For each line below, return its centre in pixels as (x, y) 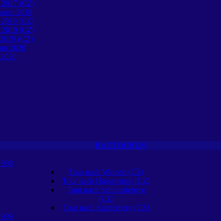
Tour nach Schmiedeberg (106, 190)
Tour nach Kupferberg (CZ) (106, 207)
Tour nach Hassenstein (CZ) (106, 181)
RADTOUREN (120, 145)
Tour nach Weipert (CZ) (106, 172)
